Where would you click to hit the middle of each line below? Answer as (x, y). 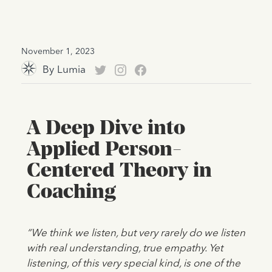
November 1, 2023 (58, 52)
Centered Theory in (119, 170)
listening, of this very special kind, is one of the (133, 264)
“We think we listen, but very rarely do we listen (136, 234)
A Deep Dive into (106, 127)
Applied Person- (104, 148)
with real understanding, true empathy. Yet (124, 249)
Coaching (71, 191)
